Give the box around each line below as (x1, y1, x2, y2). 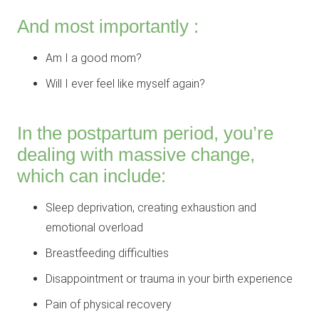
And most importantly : (17, 16, 199, 37)
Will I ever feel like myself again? (46, 77, 205, 91)
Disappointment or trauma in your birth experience (46, 272, 293, 286)
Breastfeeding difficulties (46, 246, 169, 261)
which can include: (17, 166, 166, 187)
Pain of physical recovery (46, 298, 172, 312)
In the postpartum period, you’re (17, 123, 273, 144)
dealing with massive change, (17, 145, 255, 165)
